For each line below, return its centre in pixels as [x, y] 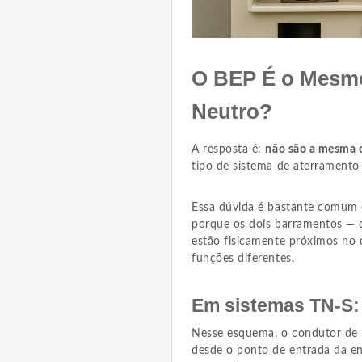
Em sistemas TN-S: [275, 306]
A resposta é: [228, 150]
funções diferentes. [243, 259]
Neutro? [232, 112]
